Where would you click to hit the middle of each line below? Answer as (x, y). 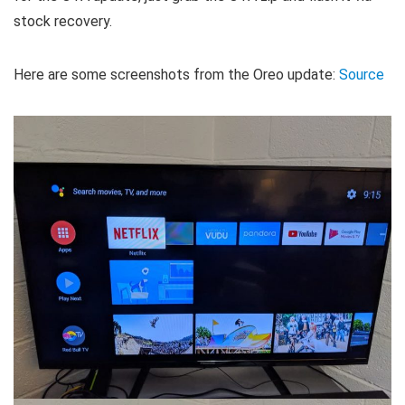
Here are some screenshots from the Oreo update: (176, 75)
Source (362, 75)
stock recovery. (63, 22)
